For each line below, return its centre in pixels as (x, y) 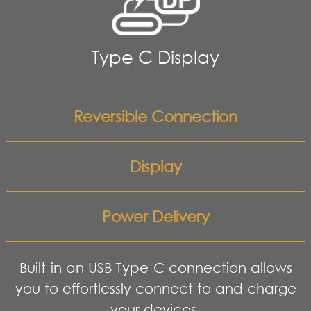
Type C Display (155, 57)
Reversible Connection (155, 117)
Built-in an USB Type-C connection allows (155, 268)
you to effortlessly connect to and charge (155, 288)
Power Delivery (155, 217)
